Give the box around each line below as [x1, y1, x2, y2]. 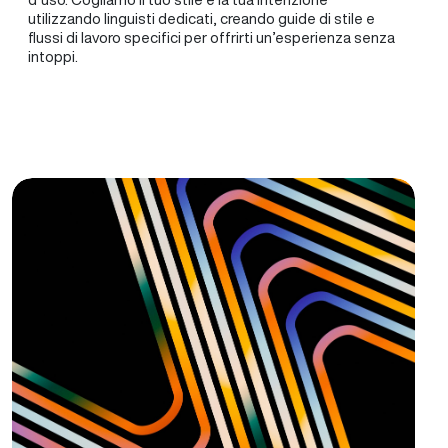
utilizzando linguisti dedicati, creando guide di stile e [28, 11, 375, 26]
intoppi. [28, 49, 78, 64]
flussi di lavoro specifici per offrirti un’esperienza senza [28, 30, 395, 45]
